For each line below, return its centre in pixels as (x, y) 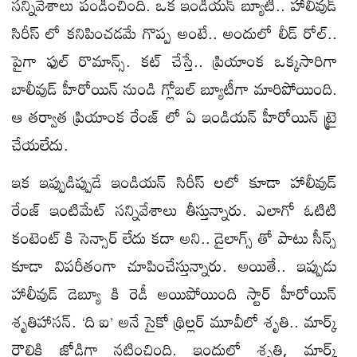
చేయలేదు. (40, 144)
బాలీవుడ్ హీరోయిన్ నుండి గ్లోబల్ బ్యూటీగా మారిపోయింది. (175, 88)
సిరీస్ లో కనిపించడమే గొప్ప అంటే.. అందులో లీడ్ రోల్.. (175, 32)
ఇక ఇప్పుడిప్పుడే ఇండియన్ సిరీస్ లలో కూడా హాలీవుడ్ (175, 181)
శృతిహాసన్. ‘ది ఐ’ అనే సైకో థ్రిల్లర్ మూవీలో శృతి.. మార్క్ (175, 321)
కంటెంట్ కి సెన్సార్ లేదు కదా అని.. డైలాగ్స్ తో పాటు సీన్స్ (175, 237)
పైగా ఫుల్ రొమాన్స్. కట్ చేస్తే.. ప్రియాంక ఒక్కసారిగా (175, 60)
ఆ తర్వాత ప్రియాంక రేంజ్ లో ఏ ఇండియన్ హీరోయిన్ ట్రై (175, 116)
